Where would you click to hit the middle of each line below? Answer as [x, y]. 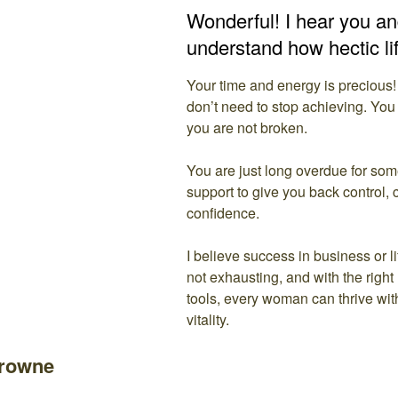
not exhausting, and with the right [291, 277]
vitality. [208, 319]
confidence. [223, 213]
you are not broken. [247, 127]
